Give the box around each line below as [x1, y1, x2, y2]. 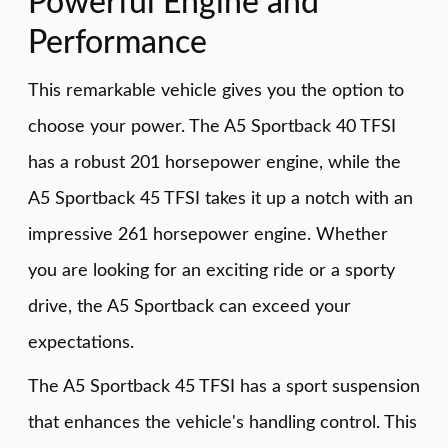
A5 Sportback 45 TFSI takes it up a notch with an [28, 190, 413, 208]
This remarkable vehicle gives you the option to [28, 82, 404, 100]
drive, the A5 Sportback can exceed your [28, 298, 351, 316]
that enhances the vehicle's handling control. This [28, 414, 417, 432]
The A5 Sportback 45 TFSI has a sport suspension [28, 378, 420, 396]
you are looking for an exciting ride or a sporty [28, 262, 395, 280]
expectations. [28, 334, 134, 352]
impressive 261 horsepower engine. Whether [28, 226, 388, 244]
